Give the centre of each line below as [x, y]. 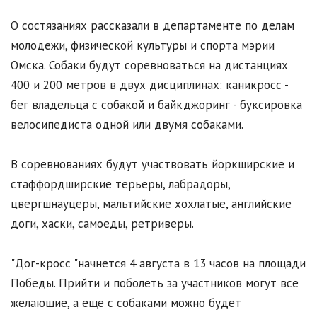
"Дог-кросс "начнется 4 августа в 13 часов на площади [158, 264]
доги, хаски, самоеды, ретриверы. [102, 224]
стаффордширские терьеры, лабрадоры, [120, 184]
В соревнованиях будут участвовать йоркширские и [152, 165]
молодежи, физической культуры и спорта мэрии [143, 46]
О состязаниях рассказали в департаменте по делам [152, 26]
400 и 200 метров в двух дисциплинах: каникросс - [149, 85]
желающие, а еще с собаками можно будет [126, 303]
